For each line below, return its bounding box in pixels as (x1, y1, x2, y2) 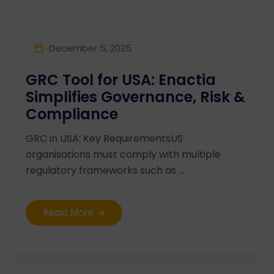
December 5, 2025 (49, 41, 131, 54)
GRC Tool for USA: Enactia (26, 70, 216, 90)
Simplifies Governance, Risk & (26, 87, 245, 107)
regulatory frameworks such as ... (26, 163, 184, 177)
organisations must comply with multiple (26, 147, 221, 161)
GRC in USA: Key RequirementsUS (26, 131, 183, 146)
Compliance (26, 104, 118, 124)
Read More (43, 206, 94, 219)
